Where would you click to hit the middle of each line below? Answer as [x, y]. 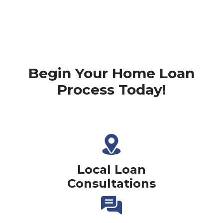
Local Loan [111, 169]
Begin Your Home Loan [111, 73]
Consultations [111, 183]
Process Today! [111, 89]
